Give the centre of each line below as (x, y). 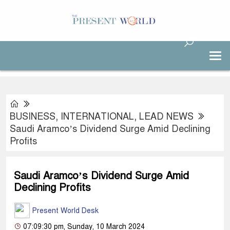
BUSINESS (33, 117)
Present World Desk (64, 210)
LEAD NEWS (166, 117)
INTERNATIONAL (97, 117)
